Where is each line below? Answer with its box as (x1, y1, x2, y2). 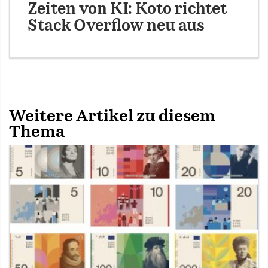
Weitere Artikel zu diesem (9, 108, 215, 124)
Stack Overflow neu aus (28, 18, 205, 33)
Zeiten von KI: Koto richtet (28, 1, 227, 17)
